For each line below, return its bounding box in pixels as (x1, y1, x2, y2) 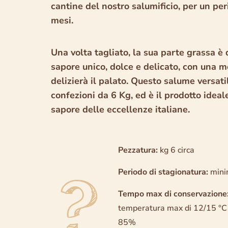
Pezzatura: (118, 144, 158, 156)
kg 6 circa (158, 144, 195, 156)
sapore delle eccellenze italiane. (50, 103, 190, 116)
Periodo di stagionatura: (118, 166, 209, 178)
